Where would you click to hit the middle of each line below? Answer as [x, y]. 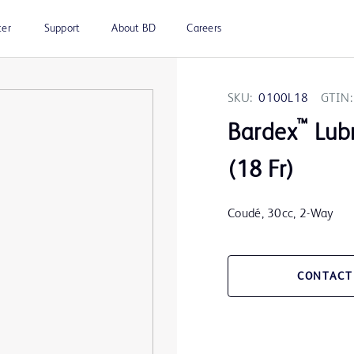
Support [62, 28]
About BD [134, 28]
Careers [204, 28]
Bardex [263, 134]
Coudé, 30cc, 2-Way [281, 215]
